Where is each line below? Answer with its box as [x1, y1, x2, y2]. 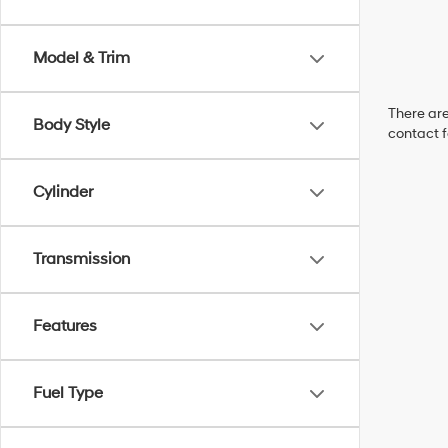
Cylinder [33, 182, 93, 202]
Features [33, 316, 97, 336]
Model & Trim [33, 48, 130, 68]
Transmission [33, 249, 130, 269]
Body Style [33, 115, 110, 135]
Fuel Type [33, 383, 103, 403]
